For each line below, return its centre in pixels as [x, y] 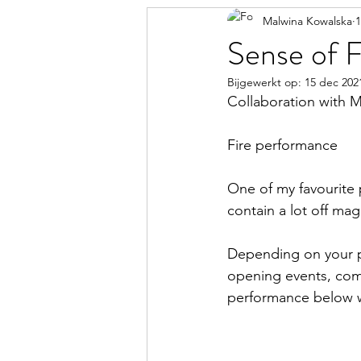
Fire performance [282, 145]
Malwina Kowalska [307, 21]
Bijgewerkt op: [266, 82]
